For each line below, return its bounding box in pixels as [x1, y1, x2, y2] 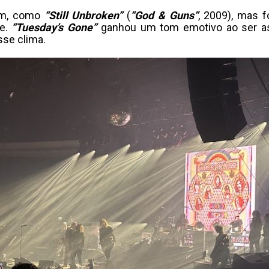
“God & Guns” [130, 9, 198, 22]
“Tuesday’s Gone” [11, 21, 97, 34]
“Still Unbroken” [44, 9, 123, 22]
